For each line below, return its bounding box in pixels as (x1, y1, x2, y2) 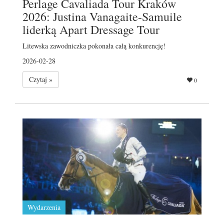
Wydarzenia (27, 202, 60, 212)
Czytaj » (29, 74, 52, 84)
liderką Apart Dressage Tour (22, 21, 159, 37)
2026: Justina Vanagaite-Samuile (22, 8, 182, 24)
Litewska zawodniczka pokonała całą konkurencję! (22, 40, 165, 50)
